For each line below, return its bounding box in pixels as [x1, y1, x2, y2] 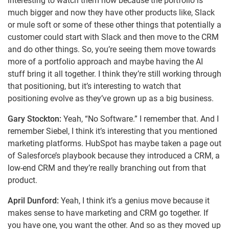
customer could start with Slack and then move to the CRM [8, 32, 219, 42]
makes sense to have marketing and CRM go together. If [8, 208, 209, 218]
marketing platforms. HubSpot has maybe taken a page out [8, 139, 221, 149]
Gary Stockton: [8, 114, 63, 124]
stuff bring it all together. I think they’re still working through [8, 69, 221, 79]
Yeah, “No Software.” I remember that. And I [63, 114, 219, 124]
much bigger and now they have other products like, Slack [8, 8, 215, 18]
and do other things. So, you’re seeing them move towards [8, 44, 216, 55]
